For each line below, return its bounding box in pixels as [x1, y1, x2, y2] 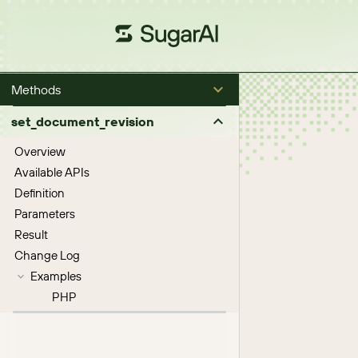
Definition [14, 185, 65, 201]
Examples [30, 268, 82, 284]
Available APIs [14, 165, 89, 180]
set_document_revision [11, 113, 154, 129]
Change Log [14, 248, 80, 263]
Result [14, 227, 48, 242]
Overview [14, 144, 66, 159]
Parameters [14, 206, 75, 221]
